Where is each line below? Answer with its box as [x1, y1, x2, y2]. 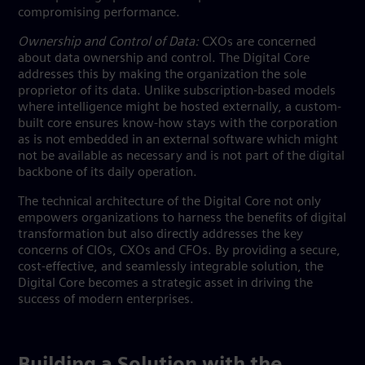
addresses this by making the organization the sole [18, 68, 306, 81]
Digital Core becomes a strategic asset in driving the [18, 277, 313, 290]
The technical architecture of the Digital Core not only [18, 196, 321, 209]
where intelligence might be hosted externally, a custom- [18, 101, 341, 114]
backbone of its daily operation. [18, 166, 207, 179]
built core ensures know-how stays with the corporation [18, 117, 337, 130]
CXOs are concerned [199, 36, 316, 49]
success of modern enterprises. [18, 293, 197, 306]
